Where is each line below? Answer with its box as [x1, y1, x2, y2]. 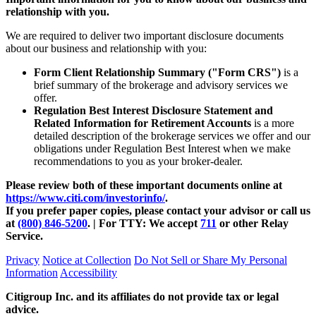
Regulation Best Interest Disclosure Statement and [34, 104, 273, 117]
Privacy [6, 254, 39, 267]
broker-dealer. [181, 155, 243, 168]
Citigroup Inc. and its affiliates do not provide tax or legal [6, 291, 279, 303]
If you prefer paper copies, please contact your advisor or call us [6, 205, 310, 217]
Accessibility [60, 267, 117, 279]
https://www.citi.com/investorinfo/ [6, 192, 165, 205]
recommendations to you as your [34, 155, 181, 168]
